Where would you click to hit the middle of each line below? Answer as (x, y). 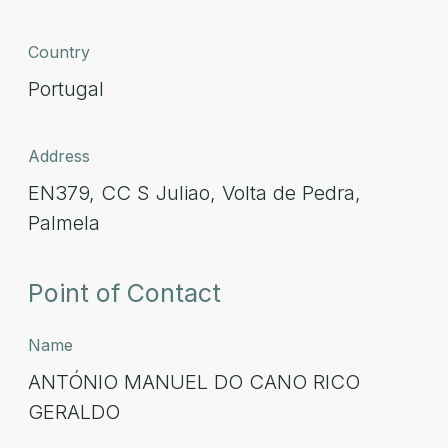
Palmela (64, 223)
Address (59, 156)
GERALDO (74, 412)
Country (59, 52)
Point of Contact (124, 293)
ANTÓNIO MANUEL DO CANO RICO (194, 382)
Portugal (66, 89)
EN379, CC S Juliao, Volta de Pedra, (194, 193)
